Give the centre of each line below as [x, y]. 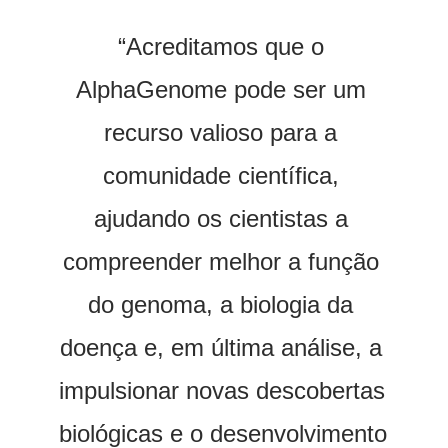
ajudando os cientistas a [220, 219]
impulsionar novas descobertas [222, 391]
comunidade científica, [220, 176]
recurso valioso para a [220, 133]
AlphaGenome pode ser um [220, 90]
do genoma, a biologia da [220, 305]
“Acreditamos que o [221, 47]
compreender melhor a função [220, 262]
